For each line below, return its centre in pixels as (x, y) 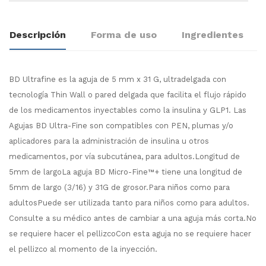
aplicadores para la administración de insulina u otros (109, 141)
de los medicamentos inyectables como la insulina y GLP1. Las (128, 110)
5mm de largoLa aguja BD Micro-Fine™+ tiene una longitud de (126, 172)
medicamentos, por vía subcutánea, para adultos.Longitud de (124, 157)
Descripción (38, 35)
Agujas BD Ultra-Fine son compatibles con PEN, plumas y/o (121, 126)
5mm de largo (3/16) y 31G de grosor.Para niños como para (119, 188)
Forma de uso (124, 35)
